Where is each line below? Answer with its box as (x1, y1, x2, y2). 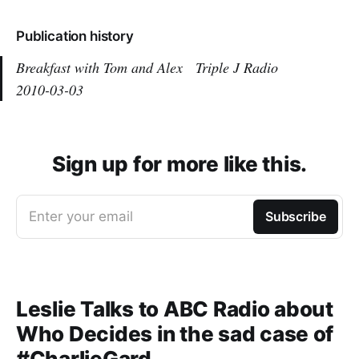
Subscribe (264, 208, 326, 224)
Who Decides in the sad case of (16, 321, 334, 346)
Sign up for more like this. (52, 151, 307, 176)
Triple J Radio (196, 58, 278, 77)
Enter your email (29, 208, 133, 224)
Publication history (16, 28, 134, 44)
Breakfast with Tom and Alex (16, 58, 196, 77)
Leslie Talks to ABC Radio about (16, 296, 333, 321)
